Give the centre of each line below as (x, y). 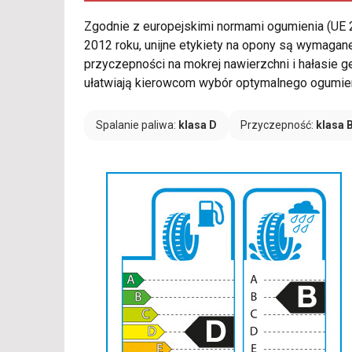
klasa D (198, 125)
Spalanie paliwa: (137, 125)
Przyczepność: (278, 125)
